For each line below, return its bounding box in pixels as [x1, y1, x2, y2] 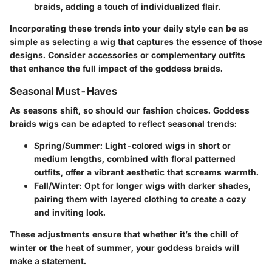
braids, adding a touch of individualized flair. [34, 1, 221, 12]
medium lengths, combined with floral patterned [34, 154, 236, 165]
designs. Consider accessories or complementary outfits [10, 50, 245, 61]
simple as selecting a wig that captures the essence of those [10, 36, 262, 47]
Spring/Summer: [34, 140, 103, 151]
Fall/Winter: [34, 180, 82, 191]
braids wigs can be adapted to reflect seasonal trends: [10, 118, 237, 129]
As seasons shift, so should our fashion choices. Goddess [10, 105, 250, 116]
